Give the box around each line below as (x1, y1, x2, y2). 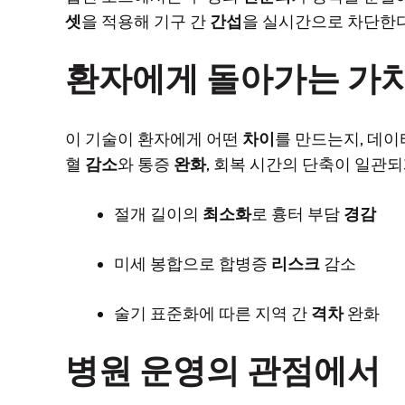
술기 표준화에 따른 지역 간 (114, 303, 311, 324)
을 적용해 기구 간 (81, 11, 210, 32)
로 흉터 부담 (251, 203, 344, 224)
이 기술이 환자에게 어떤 (65, 128, 242, 149)
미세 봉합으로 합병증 (114, 253, 271, 274)
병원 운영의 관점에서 (65, 349, 381, 390)
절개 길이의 (114, 203, 202, 224)
